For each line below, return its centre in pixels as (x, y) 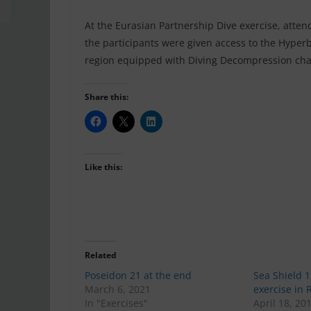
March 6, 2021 (118, 289)
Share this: (107, 96)
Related (101, 255)
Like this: (103, 167)
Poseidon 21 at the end (138, 275)
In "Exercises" (116, 303)
